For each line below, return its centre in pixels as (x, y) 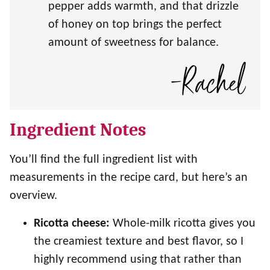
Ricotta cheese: (72, 224)
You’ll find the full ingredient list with (104, 160)
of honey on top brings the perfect (135, 25)
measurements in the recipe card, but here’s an (129, 178)
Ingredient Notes (78, 130)
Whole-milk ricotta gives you (183, 224)
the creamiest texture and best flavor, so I (139, 242)
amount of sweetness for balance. (133, 43)
